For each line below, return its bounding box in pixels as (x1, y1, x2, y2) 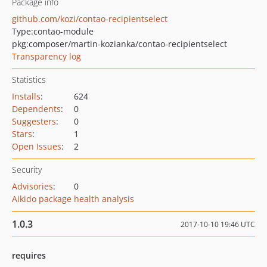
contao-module (33, 26, 94, 37)
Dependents (12, 103, 61, 114)
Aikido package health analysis (12, 193, 134, 204)
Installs (12, 91, 41, 102)
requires (12, 250, 46, 261)
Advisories (12, 181, 53, 192)
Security (12, 164, 42, 175)
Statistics (12, 74, 46, 85)
